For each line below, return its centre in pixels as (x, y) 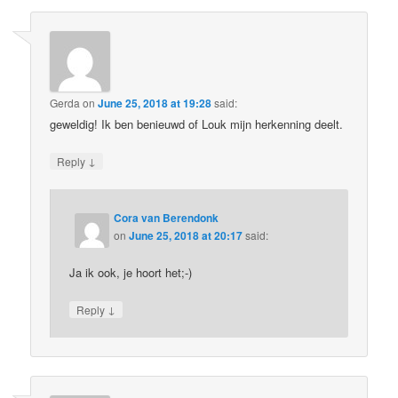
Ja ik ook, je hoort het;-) (131, 272)
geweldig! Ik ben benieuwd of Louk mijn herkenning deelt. (197, 124)
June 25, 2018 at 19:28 (155, 103)
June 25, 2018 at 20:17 (186, 235)
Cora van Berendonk (167, 217)
